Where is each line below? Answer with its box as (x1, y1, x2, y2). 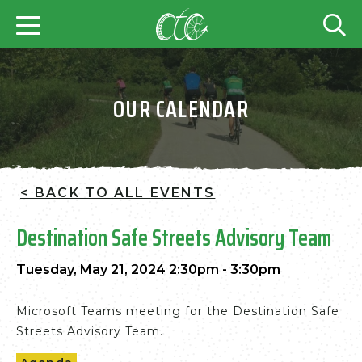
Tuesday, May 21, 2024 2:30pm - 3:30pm (16, 262, 280, 277)
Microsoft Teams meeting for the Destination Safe (16, 304, 339, 318)
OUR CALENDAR (113, 91, 249, 127)
